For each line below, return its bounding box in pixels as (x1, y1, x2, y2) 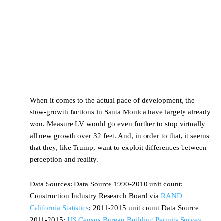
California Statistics (30, 203, 89, 212)
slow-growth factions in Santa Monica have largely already (30, 108, 211, 116)
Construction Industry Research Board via (30, 191, 161, 200)
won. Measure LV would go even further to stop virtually (30, 119, 205, 128)
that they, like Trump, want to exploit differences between (30, 143, 207, 151)
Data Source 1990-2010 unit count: (74, 180, 183, 188)
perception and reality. (30, 155, 98, 163)
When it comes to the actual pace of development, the (30, 96, 195, 104)
